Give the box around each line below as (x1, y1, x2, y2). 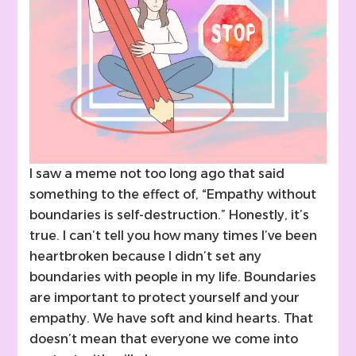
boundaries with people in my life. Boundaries (29, 269, 317, 285)
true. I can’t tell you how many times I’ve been (29, 228, 318, 244)
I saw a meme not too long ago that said (29, 166, 285, 182)
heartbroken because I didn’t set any (29, 249, 262, 265)
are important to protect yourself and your (29, 290, 300, 306)
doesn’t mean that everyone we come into (29, 331, 299, 347)
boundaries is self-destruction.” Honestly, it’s (29, 207, 310, 223)
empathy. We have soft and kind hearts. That (29, 311, 314, 327)
